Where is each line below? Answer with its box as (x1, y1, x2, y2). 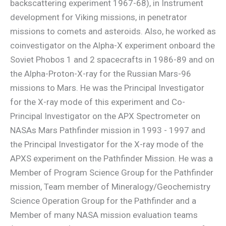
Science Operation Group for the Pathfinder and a (10, 196, 196, 206)
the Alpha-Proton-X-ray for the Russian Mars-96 (10, 69, 191, 79)
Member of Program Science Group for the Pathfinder (10, 167, 213, 178)
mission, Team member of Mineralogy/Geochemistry (10, 182, 210, 192)
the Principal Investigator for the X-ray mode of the (10, 139, 203, 149)
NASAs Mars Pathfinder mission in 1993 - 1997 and (10, 125, 205, 135)
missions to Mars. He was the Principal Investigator (10, 83, 204, 93)
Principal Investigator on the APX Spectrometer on (10, 111, 200, 121)
